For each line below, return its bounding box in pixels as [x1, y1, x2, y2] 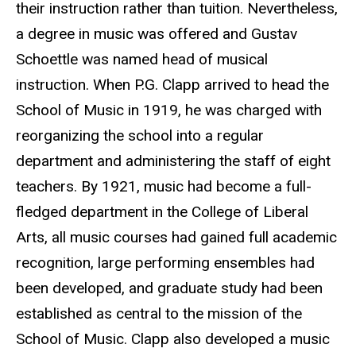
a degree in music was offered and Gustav [16, 24, 297, 43]
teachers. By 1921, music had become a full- [16, 176, 311, 195]
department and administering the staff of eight [16, 151, 331, 170]
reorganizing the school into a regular [16, 126, 264, 145]
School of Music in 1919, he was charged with [16, 100, 322, 119]
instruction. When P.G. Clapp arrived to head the [16, 75, 329, 94]
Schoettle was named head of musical [16, 49, 268, 68]
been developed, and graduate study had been [16, 278, 323, 297]
